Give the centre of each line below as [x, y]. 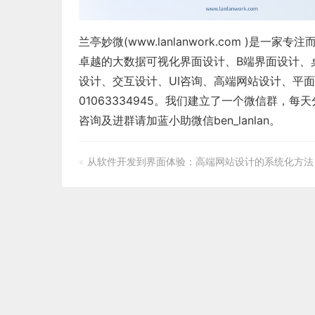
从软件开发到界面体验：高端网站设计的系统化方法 [200, 161]
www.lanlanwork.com [185, 41]
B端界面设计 [268, 61]
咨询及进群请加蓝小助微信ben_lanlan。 [180, 120]
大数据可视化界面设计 [169, 61]
